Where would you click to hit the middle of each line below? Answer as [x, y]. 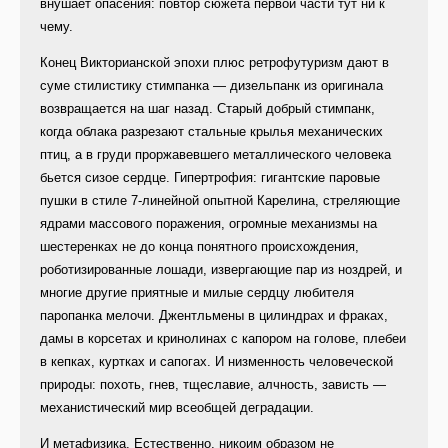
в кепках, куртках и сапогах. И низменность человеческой [216, 362]
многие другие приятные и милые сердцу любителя [197, 293]
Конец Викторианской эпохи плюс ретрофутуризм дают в [214, 63]
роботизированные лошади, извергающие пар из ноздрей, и [221, 270]
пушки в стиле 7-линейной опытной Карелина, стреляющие [220, 201]
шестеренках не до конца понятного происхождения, [199, 247]
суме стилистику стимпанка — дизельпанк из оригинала [211, 86]
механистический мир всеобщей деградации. [177, 408]
